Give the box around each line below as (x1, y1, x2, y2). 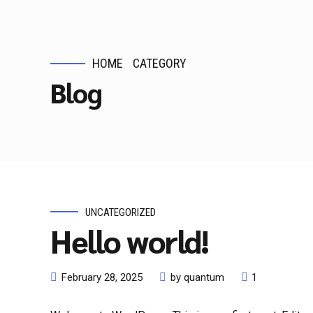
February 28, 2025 (61, 271, 143, 284)
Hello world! (50, 219, 208, 261)
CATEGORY (133, 56, 187, 71)
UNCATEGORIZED (85, 205, 156, 219)
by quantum (170, 271, 224, 284)
